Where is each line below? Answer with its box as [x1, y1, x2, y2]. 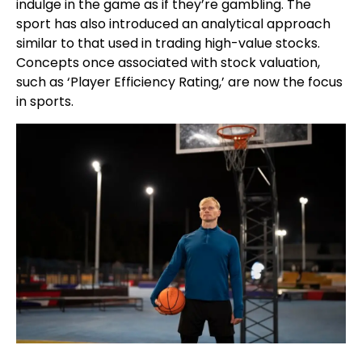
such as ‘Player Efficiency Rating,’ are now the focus [16, 73, 343, 92]
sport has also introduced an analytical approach [16, 15, 330, 34]
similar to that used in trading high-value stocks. [16, 34, 320, 53]
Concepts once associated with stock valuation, [16, 53, 320, 73]
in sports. [16, 92, 74, 112]
